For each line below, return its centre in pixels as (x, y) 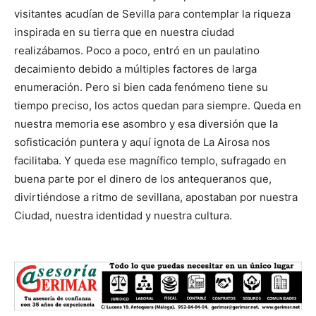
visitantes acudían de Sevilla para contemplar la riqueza (152, 14)
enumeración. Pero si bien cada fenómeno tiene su (141, 87)
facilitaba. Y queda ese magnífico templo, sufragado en (150, 161)
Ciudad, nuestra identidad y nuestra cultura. (123, 216)
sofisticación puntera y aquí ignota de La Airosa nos (142, 142)
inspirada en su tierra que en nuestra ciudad (124, 32)
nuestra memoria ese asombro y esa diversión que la (146, 124)
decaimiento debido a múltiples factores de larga (135, 69)
